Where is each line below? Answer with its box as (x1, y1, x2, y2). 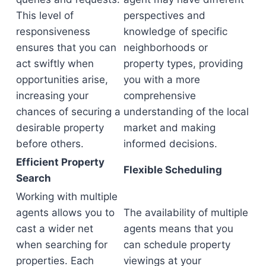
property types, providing (123, 57, 243, 69)
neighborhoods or (123, 41, 208, 53)
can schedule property (123, 238, 230, 251)
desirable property (16, 121, 104, 134)
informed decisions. (123, 137, 217, 150)
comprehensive (123, 89, 196, 102)
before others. (16, 137, 84, 150)
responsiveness (16, 25, 90, 37)
